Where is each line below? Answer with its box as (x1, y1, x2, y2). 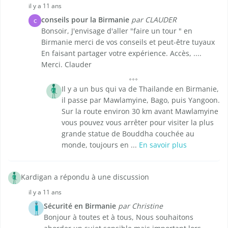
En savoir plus (139, 140, 187, 150)
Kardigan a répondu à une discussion (21, 172, 149, 182)
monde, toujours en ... (62, 140, 139, 150)
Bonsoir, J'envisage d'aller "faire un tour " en (41, 26, 192, 36)
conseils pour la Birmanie (41, 15, 129, 25)
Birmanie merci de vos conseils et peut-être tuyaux (41, 37, 215, 47)
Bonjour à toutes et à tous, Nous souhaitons (44, 212, 193, 222)
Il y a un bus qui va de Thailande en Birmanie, (62, 84, 219, 94)
